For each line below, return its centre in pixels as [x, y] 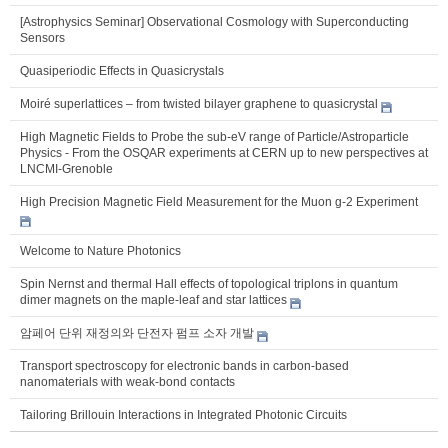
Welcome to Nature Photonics [100, 251]
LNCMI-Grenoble [66, 169]
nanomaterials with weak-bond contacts [127, 382]
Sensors [42, 38]
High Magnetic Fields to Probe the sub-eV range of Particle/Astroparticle [214, 137]
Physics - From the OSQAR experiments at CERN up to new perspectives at [224, 153]
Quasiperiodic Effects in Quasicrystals [122, 71]
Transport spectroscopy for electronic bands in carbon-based [184, 366]
